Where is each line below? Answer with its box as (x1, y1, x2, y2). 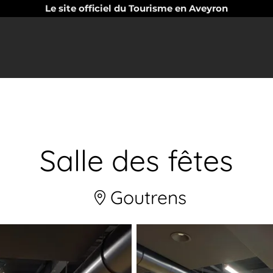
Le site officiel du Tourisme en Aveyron (45, 2, 228, 14)
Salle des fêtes (40, 142, 233, 179)
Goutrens (105, 186, 186, 209)
